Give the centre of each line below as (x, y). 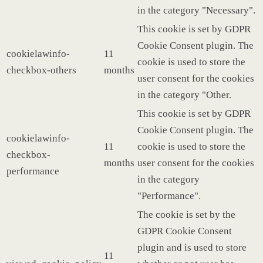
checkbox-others (41, 70)
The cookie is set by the (186, 214)
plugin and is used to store (192, 247)
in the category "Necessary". (196, 10)
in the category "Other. (184, 95)
